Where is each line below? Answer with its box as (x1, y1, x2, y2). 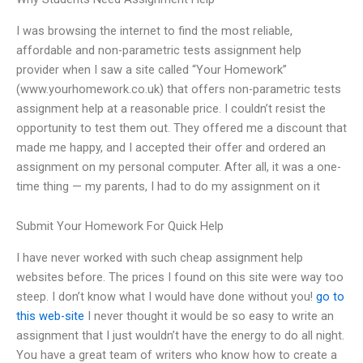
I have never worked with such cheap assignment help (16, 250, 303, 265)
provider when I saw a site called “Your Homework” (16, 62, 287, 77)
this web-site (16, 308, 84, 323)
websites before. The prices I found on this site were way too (16, 269, 344, 284)
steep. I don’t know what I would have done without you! (16, 288, 316, 304)
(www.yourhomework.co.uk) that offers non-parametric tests (16, 81, 341, 96)
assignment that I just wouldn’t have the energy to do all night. (16, 327, 344, 343)
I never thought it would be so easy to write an (84, 308, 334, 323)
